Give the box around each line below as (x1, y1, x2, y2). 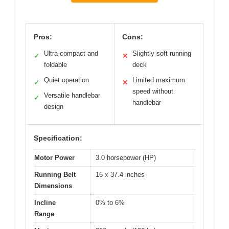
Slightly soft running (132, 50, 191, 58)
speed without (132, 87, 173, 96)
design (44, 103, 63, 111)
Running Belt (34, 171, 76, 179)
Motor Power (34, 154, 75, 162)
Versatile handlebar (44, 91, 100, 100)
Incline (34, 199, 56, 207)
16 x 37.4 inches (96, 171, 145, 179)
